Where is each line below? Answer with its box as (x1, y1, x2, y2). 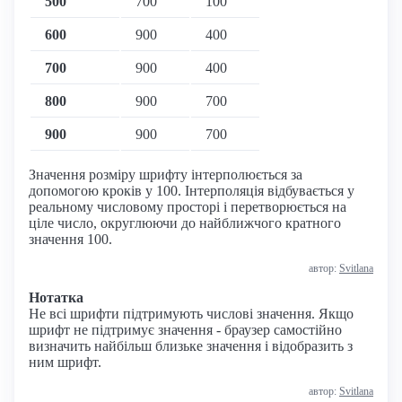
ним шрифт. (29, 354, 101, 371)
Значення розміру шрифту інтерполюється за (29, 167, 302, 183)
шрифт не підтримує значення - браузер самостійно (29, 322, 342, 338)
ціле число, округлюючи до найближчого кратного (29, 215, 341, 232)
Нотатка (29, 290, 83, 306)
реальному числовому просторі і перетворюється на (29, 199, 346, 215)
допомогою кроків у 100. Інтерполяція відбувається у (29, 183, 354, 199)
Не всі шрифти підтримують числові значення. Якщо (29, 306, 354, 322)
